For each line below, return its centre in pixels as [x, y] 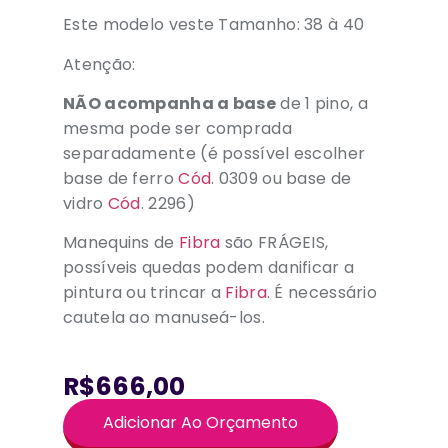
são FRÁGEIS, [274, 243]
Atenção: [99, 64]
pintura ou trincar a [144, 293]
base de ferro [121, 178]
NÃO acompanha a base [169, 103]
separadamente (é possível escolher [214, 153]
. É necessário [322, 293]
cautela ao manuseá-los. [164, 318]
